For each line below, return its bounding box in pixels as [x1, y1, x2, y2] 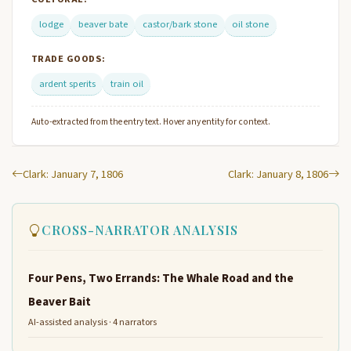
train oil [110, 76, 143, 91]
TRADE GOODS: [31, 51, 106, 66]
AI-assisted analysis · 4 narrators [28, 316, 157, 330]
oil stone [232, 17, 270, 32]
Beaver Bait [28, 292, 91, 310]
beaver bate [78, 17, 128, 32]
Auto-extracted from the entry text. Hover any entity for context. [31, 114, 270, 128]
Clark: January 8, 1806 [228, 165, 328, 183]
